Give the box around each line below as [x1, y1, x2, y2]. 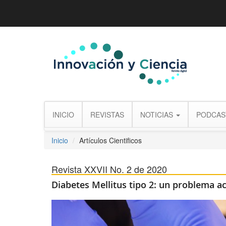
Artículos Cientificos [79, 135, 142, 145]
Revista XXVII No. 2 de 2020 [51, 162, 167, 176]
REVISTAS [90, 109, 124, 120]
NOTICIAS [140, 109, 175, 120]
